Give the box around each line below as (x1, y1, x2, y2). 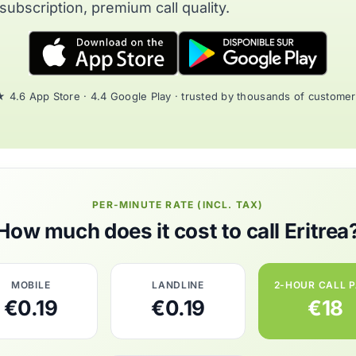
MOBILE (11, 279, 51, 291)
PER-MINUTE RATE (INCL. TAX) (92, 199, 264, 211)
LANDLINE (152, 279, 204, 291)
